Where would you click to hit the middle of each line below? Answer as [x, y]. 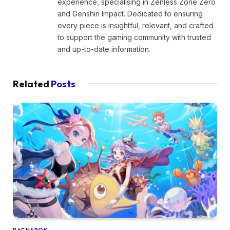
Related [32, 84]
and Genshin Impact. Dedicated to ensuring [130, 13]
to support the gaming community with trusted [134, 37]
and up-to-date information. [104, 49]
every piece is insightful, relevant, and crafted [136, 25]
